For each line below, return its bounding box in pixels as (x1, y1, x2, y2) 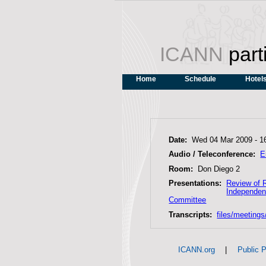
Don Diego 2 (195, 164, 240, 173)
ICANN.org (178, 245, 216, 255)
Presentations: (169, 179, 224, 188)
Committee (169, 195, 207, 205)
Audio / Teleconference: (169, 150, 258, 159)
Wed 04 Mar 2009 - (192, 135, 260, 144)
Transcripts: (169, 210, 215, 219)
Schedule (185, 75, 217, 84)
